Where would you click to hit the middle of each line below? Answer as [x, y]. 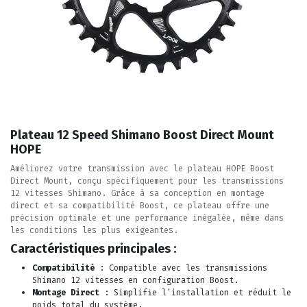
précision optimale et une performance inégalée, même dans [147, 218]
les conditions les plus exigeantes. [94, 231]
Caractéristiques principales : [93, 249]
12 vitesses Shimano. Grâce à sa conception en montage [137, 194]
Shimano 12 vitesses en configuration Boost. [135, 281]
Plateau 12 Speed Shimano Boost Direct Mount [142, 135]
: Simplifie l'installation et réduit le [195, 293]
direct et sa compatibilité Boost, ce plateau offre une [140, 206]
